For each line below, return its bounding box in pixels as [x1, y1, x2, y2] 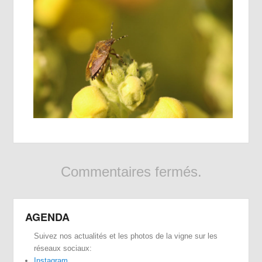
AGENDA [25, 209, 70, 225]
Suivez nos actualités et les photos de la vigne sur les [34, 231, 218, 240]
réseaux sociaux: [34, 243, 92, 253]
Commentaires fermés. [60, 163, 202, 180]
